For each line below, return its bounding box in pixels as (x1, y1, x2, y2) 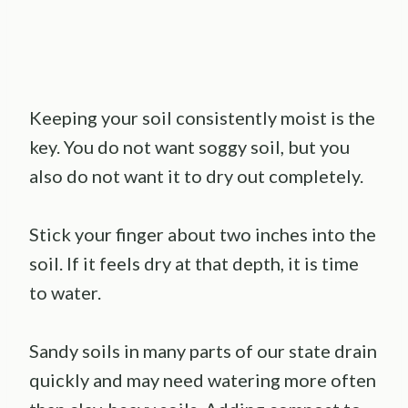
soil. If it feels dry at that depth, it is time (29, 252, 359, 275)
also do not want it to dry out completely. (29, 165, 363, 188)
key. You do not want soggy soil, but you (29, 136, 350, 158)
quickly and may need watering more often (29, 369, 376, 392)
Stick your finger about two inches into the (29, 223, 376, 246)
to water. (29, 281, 101, 304)
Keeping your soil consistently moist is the (29, 107, 375, 129)
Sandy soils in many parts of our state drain (29, 340, 377, 362)
